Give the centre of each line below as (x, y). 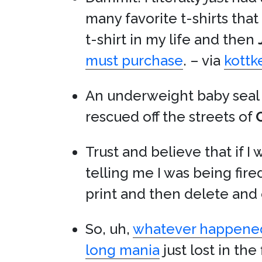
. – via (204, 61)
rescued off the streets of (170, 117)
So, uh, (109, 229)
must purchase (134, 61)
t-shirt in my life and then (172, 39)
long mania (123, 250)
